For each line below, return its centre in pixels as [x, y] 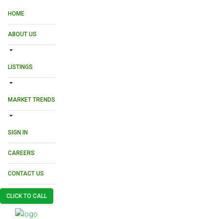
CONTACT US [26, 174]
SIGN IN [18, 132]
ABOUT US [22, 34]
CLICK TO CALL [27, 196]
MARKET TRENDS [32, 100]
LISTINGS [20, 67]
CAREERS [21, 153]
